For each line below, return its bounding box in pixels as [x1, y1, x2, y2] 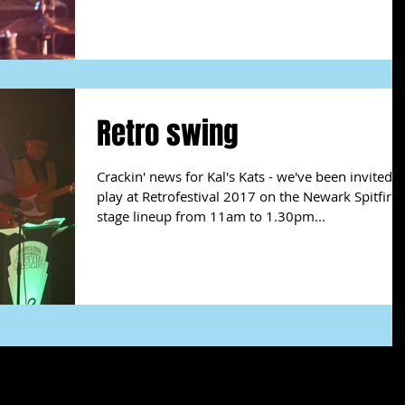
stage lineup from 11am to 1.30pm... [97, 206, 325, 225]
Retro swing [97, 110, 239, 155]
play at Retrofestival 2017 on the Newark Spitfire [97, 186, 399, 205]
